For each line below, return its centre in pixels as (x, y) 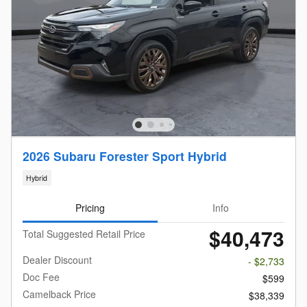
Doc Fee (41, 277)
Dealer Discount (57, 259)
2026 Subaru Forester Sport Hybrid (125, 156)
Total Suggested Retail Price (84, 233)
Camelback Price (59, 294)
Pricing (90, 207)
